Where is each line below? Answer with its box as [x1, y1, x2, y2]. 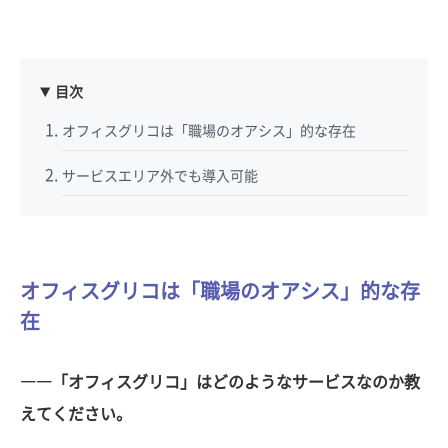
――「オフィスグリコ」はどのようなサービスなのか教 [20, 374, 420, 390]
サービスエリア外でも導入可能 [62, 169, 259, 183]
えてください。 [20, 406, 132, 422]
